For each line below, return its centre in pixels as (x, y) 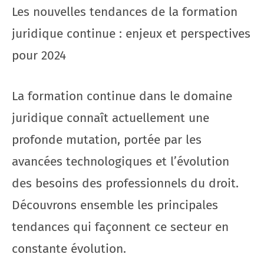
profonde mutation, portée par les (107, 139)
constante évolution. (69, 248)
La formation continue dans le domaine (122, 96)
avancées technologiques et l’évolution (121, 161)
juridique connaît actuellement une (110, 118)
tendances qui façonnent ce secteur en (120, 227)
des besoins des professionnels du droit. (125, 183)
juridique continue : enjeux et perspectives (131, 34)
